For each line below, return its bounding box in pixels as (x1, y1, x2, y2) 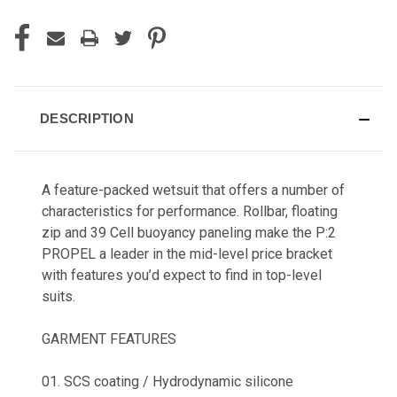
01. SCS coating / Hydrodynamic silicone (42, 372, 293, 390)
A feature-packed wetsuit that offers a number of (42, 181, 345, 198)
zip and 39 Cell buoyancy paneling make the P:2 (42, 223, 336, 241)
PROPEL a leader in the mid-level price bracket (42, 245, 332, 262)
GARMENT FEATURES (42, 330, 176, 347)
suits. (42, 287, 75, 305)
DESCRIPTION (40, 110, 134, 126)
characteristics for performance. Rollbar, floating (42, 202, 338, 220)
